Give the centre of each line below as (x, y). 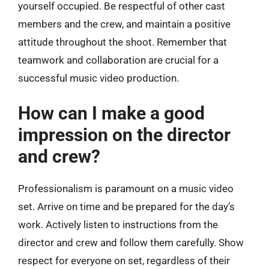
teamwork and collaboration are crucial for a (118, 60)
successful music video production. (98, 78)
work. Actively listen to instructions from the (118, 224)
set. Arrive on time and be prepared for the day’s (126, 206)
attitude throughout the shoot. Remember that (122, 42)
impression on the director (124, 134)
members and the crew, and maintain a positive (124, 24)
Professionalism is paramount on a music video (126, 188)
